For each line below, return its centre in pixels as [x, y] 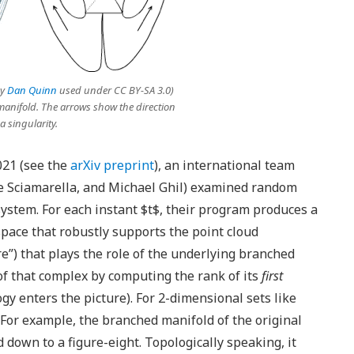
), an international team [224, 165]
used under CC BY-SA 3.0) [115, 90]
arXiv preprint [112, 165]
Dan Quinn [32, 90]
